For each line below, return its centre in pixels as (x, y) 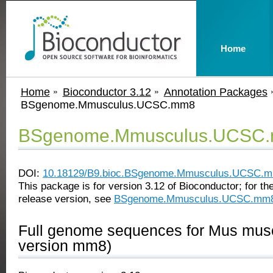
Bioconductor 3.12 (107, 92)
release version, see (66, 199)
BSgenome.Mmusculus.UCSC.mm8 (108, 105)
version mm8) (65, 245)
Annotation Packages (215, 92)
